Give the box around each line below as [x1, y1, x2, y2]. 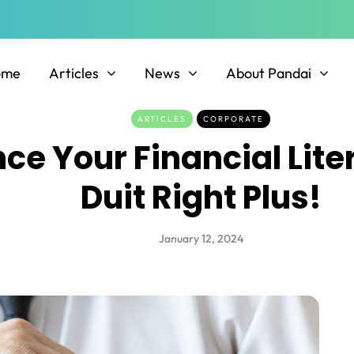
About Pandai [225, 64, 311, 83]
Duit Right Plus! [80, 175, 322, 220]
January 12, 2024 [158, 232, 243, 247]
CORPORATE [203, 114, 264, 125]
